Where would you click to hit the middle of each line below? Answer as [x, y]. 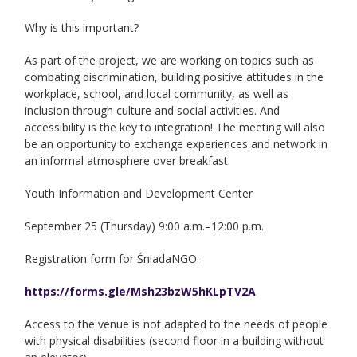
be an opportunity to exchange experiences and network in [177, 144]
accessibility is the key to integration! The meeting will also [175, 127]
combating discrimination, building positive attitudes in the [175, 77]
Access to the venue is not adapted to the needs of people [177, 324]
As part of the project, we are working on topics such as [170, 60]
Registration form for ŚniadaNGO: [112, 259]
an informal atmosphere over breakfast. [128, 161]
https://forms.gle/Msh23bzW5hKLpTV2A [141, 291]
